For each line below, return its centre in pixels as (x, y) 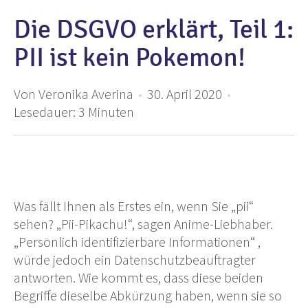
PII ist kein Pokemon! (130, 57)
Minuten (111, 111)
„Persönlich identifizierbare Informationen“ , (137, 241)
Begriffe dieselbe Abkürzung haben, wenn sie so (148, 295)
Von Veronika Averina (74, 93)
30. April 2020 (185, 93)
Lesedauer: (45, 111)
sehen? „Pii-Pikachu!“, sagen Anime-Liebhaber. (143, 223)
